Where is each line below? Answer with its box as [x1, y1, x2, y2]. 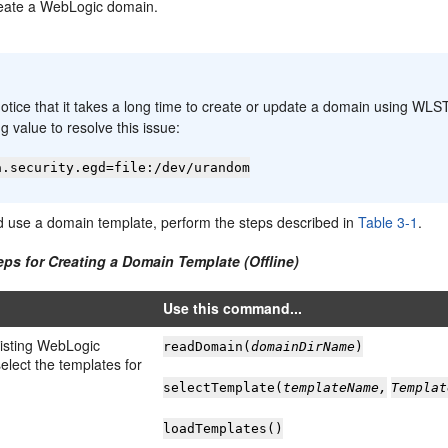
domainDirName [251, 339, 356, 354]
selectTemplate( [163, 380, 284, 395]
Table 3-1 [358, 212, 419, 232]
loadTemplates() [163, 421, 284, 436]
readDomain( [163, 339, 252, 354]
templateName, [283, 380, 388, 395]
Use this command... [163, 298, 303, 318]
